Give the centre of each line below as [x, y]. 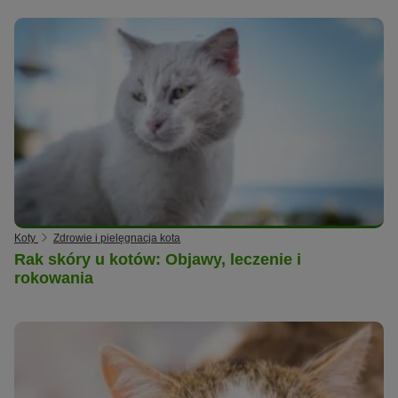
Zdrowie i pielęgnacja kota [117, 239]
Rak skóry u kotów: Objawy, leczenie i [158, 260]
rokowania [54, 279]
